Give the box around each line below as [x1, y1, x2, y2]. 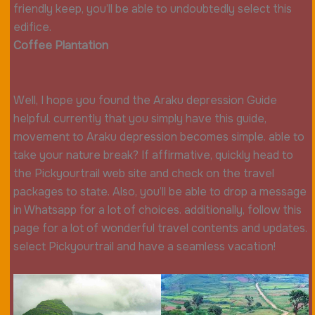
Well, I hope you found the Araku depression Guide [13, 93, 277, 108]
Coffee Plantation [13, 38, 111, 53]
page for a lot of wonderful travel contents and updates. [13, 221, 307, 236]
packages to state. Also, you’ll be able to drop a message [13, 184, 307, 200]
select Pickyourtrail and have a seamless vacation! [13, 239, 276, 255]
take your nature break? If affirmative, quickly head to [13, 148, 293, 163]
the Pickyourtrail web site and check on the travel [13, 166, 274, 181]
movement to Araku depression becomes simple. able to [13, 129, 304, 145]
